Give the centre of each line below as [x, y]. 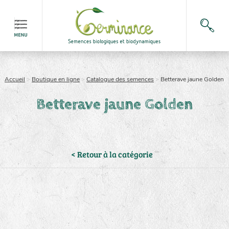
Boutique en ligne [56, 79]
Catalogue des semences [120, 79]
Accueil [15, 79]
